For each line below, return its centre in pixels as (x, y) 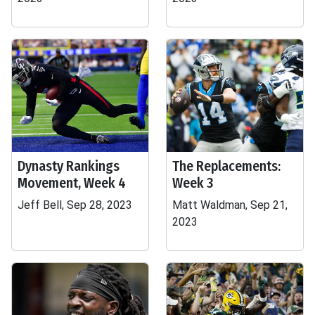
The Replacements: (226, 166)
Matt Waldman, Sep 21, (230, 205)
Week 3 (193, 183)
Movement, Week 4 (72, 183)
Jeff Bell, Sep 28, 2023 (75, 205)
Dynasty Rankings (69, 166)
